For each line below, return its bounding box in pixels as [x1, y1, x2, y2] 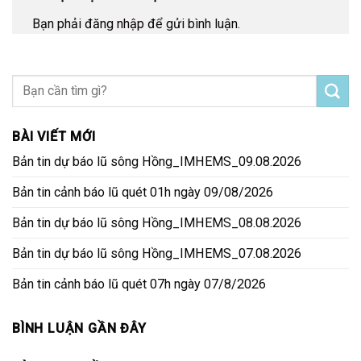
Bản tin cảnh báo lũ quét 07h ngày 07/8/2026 [12, 276, 266, 292]
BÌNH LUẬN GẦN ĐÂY [12, 321, 147, 337]
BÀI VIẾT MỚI [12, 128, 96, 144]
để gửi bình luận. [144, 16, 240, 32]
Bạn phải [32, 16, 85, 32]
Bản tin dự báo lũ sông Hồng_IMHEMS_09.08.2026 [12, 153, 301, 169]
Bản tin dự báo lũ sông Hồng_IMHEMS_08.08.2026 [12, 214, 301, 230]
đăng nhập [85, 16, 144, 32]
